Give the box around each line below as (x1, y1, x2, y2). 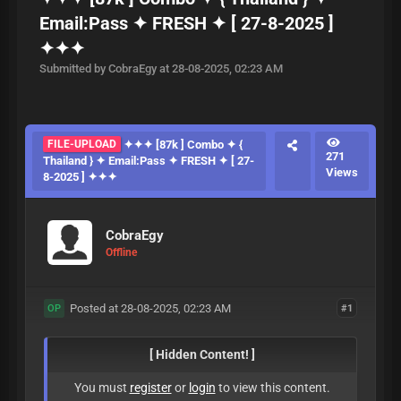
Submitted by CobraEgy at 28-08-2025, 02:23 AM (39, 62, 283, 75)
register (129, 380, 172, 395)
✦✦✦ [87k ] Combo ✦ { (121, 138, 243, 151)
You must (73, 380, 130, 395)
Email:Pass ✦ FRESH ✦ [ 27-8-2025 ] (39, 13, 334, 34)
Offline (106, 245, 137, 259)
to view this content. (215, 380, 330, 395)
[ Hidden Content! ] (149, 347, 255, 362)
